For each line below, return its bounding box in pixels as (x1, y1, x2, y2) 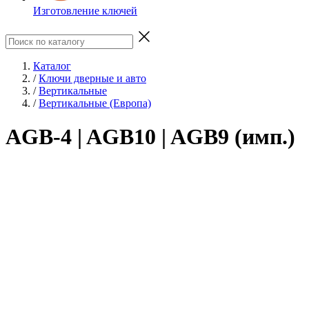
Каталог (33, 59, 71, 72)
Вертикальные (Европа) (39, 97, 151, 109)
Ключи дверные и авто (39, 72, 146, 84)
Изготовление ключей (33, 4, 137, 17)
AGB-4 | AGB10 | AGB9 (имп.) (6, 124, 295, 150)
